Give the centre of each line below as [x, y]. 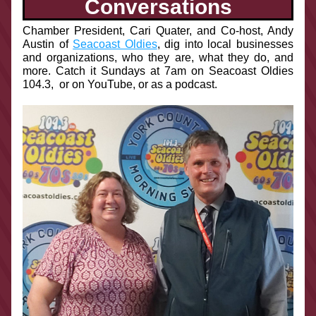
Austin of [48, 44]
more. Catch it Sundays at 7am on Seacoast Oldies [158, 71]
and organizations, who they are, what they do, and [158, 57]
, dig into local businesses [225, 44]
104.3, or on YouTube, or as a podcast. [120, 84]
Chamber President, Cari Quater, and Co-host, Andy [158, 31]
